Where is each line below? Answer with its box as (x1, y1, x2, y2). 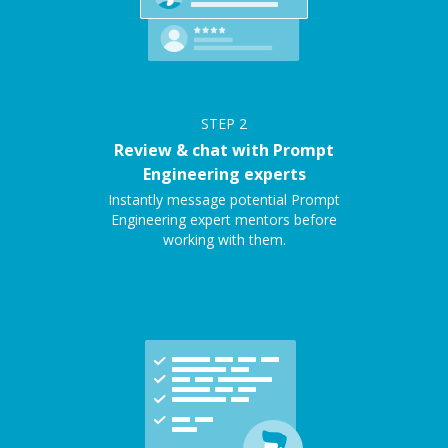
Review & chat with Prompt (114, 139, 334, 161)
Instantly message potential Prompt (108, 190, 340, 209)
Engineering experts (142, 163, 306, 185)
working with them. (162, 230, 286, 249)
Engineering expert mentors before (111, 210, 337, 229)
